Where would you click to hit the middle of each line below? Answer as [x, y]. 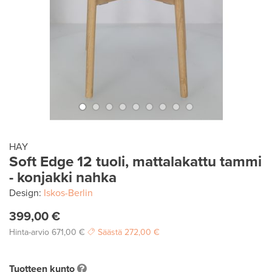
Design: [26, 193]
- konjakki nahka [63, 178]
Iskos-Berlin [68, 193]
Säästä [110, 232]
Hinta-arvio [29, 232]
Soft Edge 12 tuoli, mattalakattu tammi [135, 162]
